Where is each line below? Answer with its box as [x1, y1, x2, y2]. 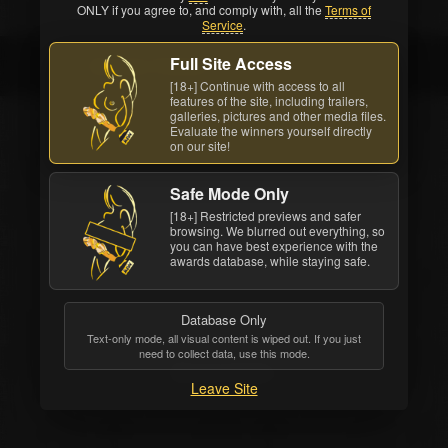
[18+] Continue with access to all [170, 77, 345, 94]
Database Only [181, 310, 267, 329]
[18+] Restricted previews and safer [170, 207, 361, 224]
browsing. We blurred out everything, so [170, 222, 385, 239]
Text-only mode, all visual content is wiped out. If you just [87, 330, 361, 346]
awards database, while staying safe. [170, 252, 370, 269]
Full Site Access [170, 52, 292, 75]
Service [202, 16, 243, 33]
